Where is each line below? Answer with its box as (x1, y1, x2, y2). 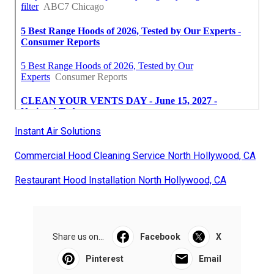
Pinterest (86, 253, 124, 264)
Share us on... (53, 231, 104, 242)
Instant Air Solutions (15, 125, 101, 137)
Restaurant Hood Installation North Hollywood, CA (15, 174, 226, 186)
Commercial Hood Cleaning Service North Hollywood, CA (15, 149, 256, 161)
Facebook (139, 231, 180, 242)
